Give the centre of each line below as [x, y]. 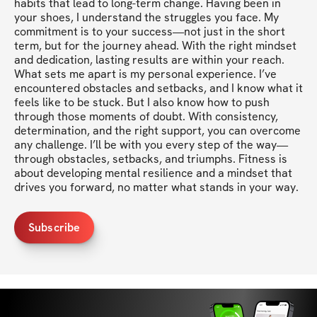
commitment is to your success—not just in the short [150, 32]
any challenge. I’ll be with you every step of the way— [151, 145]
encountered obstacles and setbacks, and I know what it [158, 88]
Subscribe [54, 227]
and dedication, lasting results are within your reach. [149, 60]
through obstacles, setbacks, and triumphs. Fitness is [151, 159]
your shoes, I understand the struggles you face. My [146, 18]
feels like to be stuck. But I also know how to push [142, 103]
